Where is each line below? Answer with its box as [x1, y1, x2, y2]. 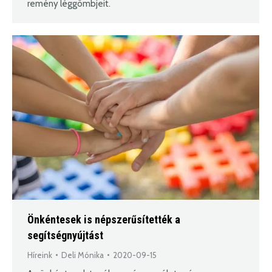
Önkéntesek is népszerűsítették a [27, 213, 180, 226]
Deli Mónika [61, 250, 104, 260]
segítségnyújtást [27, 229, 103, 242]
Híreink [27, 250, 52, 260]
